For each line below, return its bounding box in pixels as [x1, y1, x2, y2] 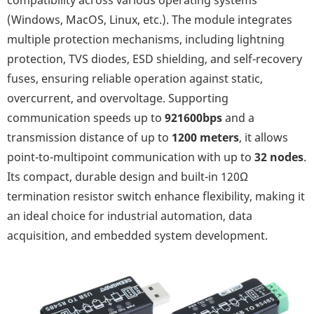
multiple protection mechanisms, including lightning [7, 32, 285, 48]
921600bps [165, 110, 222, 126]
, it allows [239, 130, 288, 146]
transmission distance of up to [7, 130, 172, 146]
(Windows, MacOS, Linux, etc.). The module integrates [7, 12, 292, 28]
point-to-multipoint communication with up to [7, 149, 254, 165]
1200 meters [172, 130, 239, 146]
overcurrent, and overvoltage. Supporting [7, 90, 228, 107]
